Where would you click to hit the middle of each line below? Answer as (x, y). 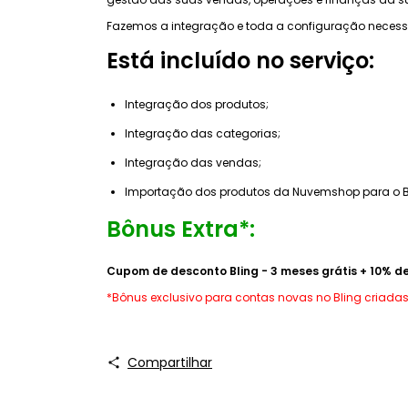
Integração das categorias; (203, 133)
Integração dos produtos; (197, 104)
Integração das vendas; (193, 162)
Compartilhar (169, 362)
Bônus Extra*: (181, 229)
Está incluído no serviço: (240, 60)
